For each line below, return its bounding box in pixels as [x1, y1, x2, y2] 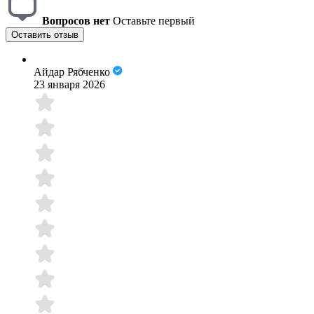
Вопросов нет [42, 15, 110, 27]
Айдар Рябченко [34, 66, 110, 78]
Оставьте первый [113, 15, 195, 27]
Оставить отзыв [11, 29, 78, 41]
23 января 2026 [34, 78, 105, 91]
